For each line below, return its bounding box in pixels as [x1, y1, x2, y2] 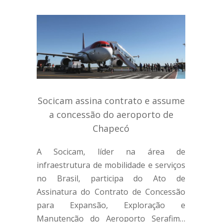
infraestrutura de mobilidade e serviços [37, 159, 185, 170]
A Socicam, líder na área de [37, 146, 185, 157]
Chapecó [93, 122, 129, 134]
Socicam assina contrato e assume [37, 94, 185, 107]
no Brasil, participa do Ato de [37, 172, 185, 184]
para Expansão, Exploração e [37, 199, 185, 211]
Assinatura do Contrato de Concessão [37, 186, 185, 197]
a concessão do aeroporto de [49, 108, 173, 120]
